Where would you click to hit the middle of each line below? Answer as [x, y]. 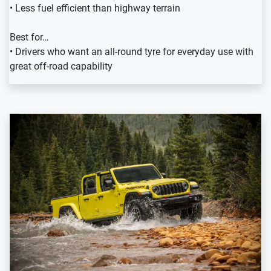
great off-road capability [61, 66]
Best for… [29, 37]
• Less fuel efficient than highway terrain [95, 8]
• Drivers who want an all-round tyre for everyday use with [132, 51]
